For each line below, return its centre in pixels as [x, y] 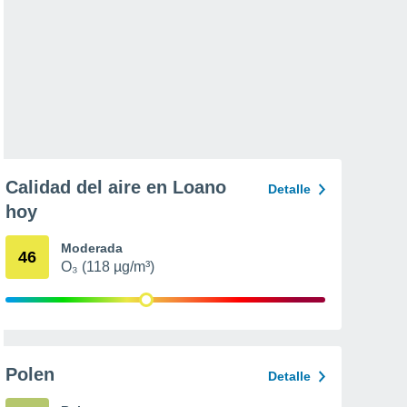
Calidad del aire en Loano [116, 187]
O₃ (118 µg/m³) [108, 267]
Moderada [92, 248]
